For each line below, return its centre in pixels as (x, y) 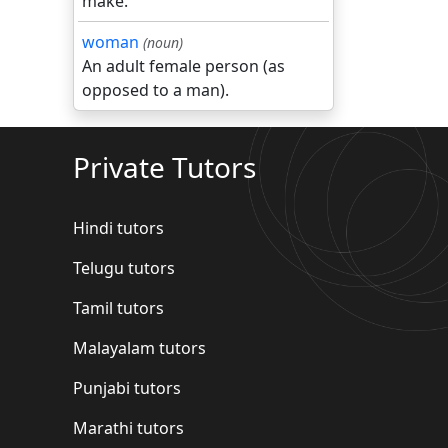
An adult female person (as (183, 66)
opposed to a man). (155, 90)
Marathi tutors (128, 428)
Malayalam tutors (139, 348)
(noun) (163, 42)
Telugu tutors (124, 268)
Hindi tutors (118, 228)
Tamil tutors (118, 308)
